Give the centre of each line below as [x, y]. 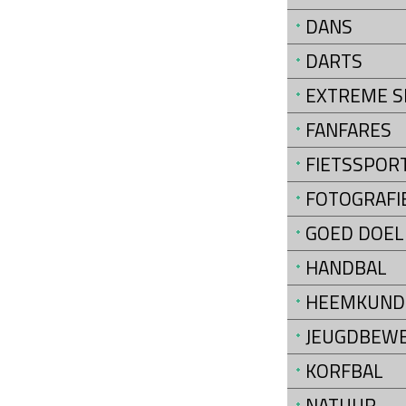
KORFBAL [344, 370]
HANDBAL [346, 267]
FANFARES [348, 129]
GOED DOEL [355, 232]
